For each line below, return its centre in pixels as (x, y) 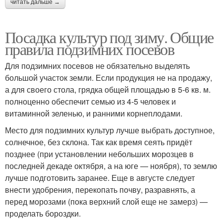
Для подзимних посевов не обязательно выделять (97, 65)
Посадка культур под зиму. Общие (109, 37)
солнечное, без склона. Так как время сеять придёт (99, 142)
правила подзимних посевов (89, 49)
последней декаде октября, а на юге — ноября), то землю (111, 166)
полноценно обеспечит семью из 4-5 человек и (90, 101)
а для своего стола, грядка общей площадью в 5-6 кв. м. (108, 89)
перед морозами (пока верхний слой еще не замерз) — (106, 201)
